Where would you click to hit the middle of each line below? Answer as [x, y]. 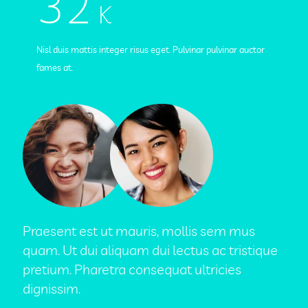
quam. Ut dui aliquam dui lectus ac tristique [150, 250]
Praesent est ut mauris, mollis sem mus [139, 231]
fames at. [55, 67]
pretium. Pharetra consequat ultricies [132, 269]
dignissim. [52, 288]
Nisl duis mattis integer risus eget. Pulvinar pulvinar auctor [151, 49]
